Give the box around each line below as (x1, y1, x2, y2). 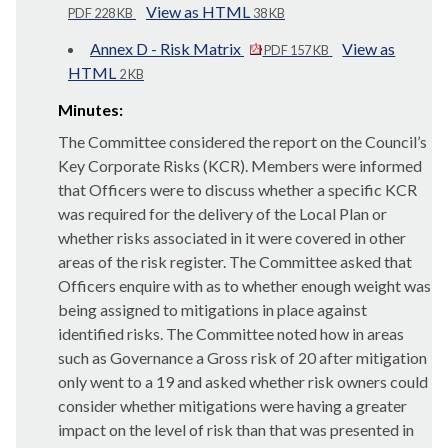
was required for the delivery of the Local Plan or (58, 204, 387, 223)
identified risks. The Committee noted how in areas (58, 324, 404, 343)
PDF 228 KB (68, 5, 133, 21)
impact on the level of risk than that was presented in (58, 420, 414, 439)
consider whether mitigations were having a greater (58, 396, 407, 415)
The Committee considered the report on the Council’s (58, 132, 427, 151)
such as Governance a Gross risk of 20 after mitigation (58, 348, 427, 367)
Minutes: (58, 100, 123, 119)
